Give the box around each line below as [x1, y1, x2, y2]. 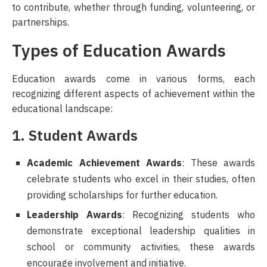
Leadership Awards [27, 207, 122, 222]
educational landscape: [12, 101, 113, 116]
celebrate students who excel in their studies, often [27, 172, 255, 187]
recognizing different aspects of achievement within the [12, 86, 255, 101]
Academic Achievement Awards [27, 156, 182, 170]
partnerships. [12, 15, 69, 30]
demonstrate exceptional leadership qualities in [27, 223, 255, 238]
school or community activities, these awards [27, 240, 255, 254]
